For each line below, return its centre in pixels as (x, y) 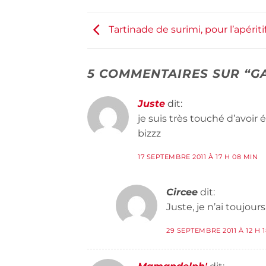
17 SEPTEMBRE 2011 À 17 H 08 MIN (198, 157)
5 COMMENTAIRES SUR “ (169, 74)
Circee (182, 192)
